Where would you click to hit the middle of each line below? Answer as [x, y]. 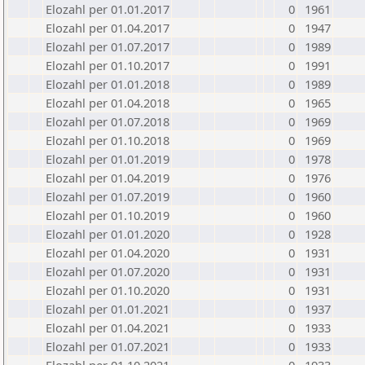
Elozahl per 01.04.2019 [108, 178]
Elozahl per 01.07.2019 [108, 196]
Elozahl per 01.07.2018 [108, 121]
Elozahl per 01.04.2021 [108, 328]
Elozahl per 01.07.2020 [108, 271]
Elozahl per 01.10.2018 [108, 140]
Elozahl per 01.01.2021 [108, 309]
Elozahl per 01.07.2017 [108, 46]
